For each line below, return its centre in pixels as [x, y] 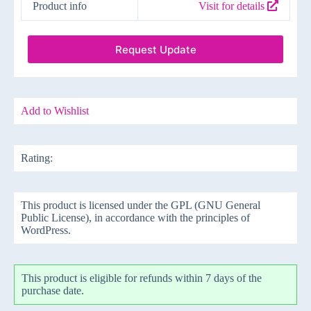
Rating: [37, 158]
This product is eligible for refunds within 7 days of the [142, 278]
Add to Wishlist [55, 111]
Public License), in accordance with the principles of [135, 218]
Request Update [155, 49]
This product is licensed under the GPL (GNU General [141, 205]
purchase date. [53, 291]
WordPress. [46, 230]
